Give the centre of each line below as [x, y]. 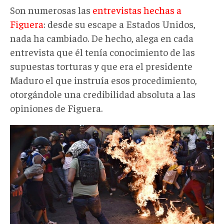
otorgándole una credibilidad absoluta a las [103, 93]
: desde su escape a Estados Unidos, [119, 23]
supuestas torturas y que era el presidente [101, 65]
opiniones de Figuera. [56, 107]
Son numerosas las [51, 9]
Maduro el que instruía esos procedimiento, [103, 79]
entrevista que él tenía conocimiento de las [102, 51]
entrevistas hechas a [137, 9]
